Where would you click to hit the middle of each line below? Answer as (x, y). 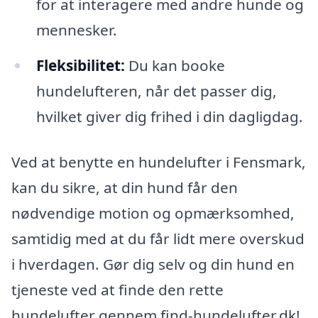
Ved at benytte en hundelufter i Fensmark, (159, 161)
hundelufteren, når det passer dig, (156, 91)
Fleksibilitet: (80, 66)
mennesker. (76, 30)
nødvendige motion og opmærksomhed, (153, 213)
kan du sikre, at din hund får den (125, 187)
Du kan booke (175, 66)
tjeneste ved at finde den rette (117, 289)
